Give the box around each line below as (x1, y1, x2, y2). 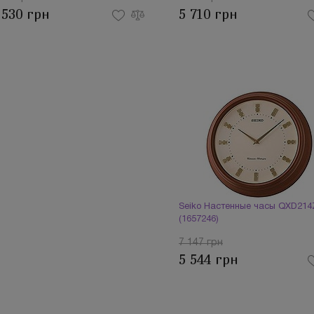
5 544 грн (179, 252, 238, 268)
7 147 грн (179, 238, 223, 247)
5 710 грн (178, 6, 238, 22)
